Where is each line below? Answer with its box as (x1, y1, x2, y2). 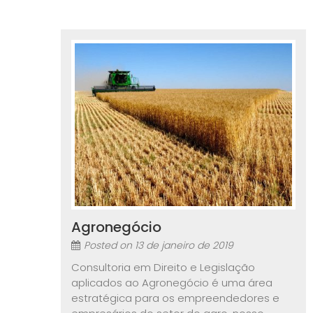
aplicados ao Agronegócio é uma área (71, 275, 272, 291)
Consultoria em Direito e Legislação (71, 260, 255, 275)
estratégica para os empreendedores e (71, 291, 279, 306)
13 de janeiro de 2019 (135, 238, 233, 253)
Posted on (84, 238, 135, 253)
